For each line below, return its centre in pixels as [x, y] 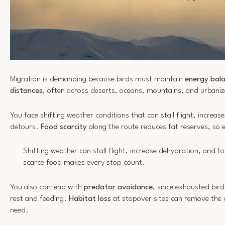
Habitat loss [90, 199]
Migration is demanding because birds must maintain [97, 80]
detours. [25, 127]
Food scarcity [64, 127]
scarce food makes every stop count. [84, 163]
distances [26, 91]
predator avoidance [118, 187]
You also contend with [47, 187]
